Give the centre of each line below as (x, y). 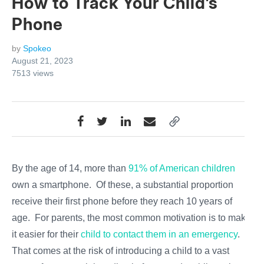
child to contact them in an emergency (159, 235)
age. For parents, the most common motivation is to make (131, 218)
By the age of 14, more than (70, 169)
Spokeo (37, 49)
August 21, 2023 (42, 61)
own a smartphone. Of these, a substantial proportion (123, 185)
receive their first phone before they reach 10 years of (122, 202)
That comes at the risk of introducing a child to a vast (121, 251)
